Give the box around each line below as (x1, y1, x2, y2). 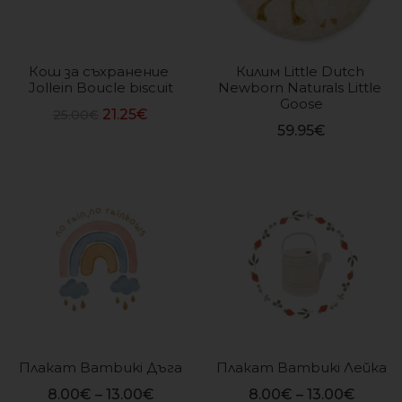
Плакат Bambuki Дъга (19, 358, 182, 376)
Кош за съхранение (29, 62, 172, 80)
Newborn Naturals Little (218, 78, 385, 96)
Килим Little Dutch (235, 62, 368, 80)
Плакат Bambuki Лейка (216, 358, 387, 376)
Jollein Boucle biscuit (28, 78, 173, 96)
